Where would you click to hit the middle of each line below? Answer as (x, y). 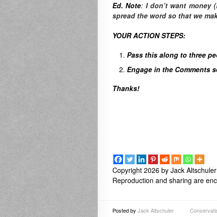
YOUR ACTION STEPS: (149, 35)
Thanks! (126, 88)
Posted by (125, 210)
